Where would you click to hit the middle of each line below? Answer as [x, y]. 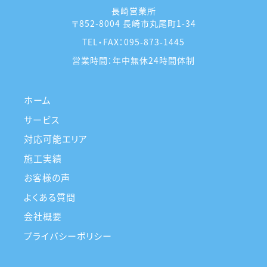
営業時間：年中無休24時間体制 [133, 60]
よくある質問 [50, 197]
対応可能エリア [56, 139]
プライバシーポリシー [68, 235]
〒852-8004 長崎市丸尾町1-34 [133, 24]
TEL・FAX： [103, 42]
